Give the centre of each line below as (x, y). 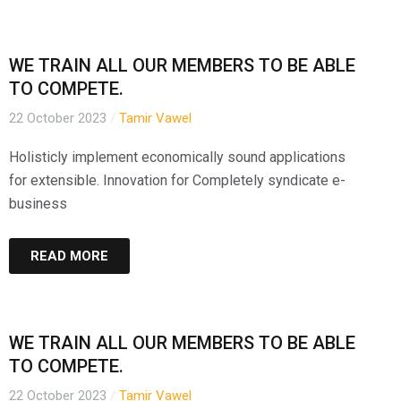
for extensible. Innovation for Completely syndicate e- (177, 181)
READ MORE (69, 256)
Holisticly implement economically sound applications (177, 158)
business (38, 204)
